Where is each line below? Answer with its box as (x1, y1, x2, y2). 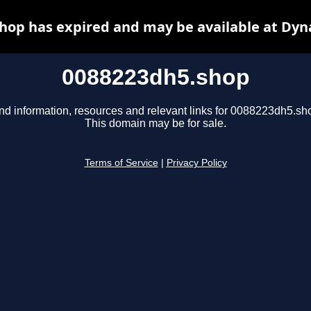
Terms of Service (84, 158, 158, 169)
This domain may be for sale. (85, 117, 226, 130)
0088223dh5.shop (61, 65, 250, 90)
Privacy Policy (166, 158, 227, 169)
